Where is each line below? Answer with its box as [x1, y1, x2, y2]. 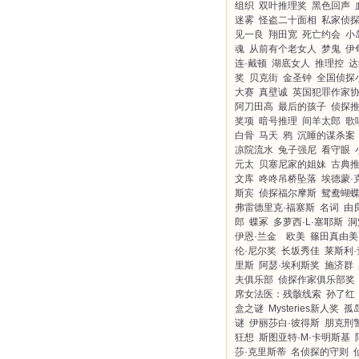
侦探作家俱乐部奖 [278, 274, 355, 285]
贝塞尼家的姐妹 [259, 159, 326, 170]
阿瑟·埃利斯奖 [259, 260, 320, 271]
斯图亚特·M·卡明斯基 [259, 332, 350, 343]
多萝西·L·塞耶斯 [273, 216, 343, 228]
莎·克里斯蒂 [235, 346, 286, 357]
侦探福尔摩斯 [259, 188, 317, 199]
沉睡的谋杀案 [297, 130, 355, 141]
